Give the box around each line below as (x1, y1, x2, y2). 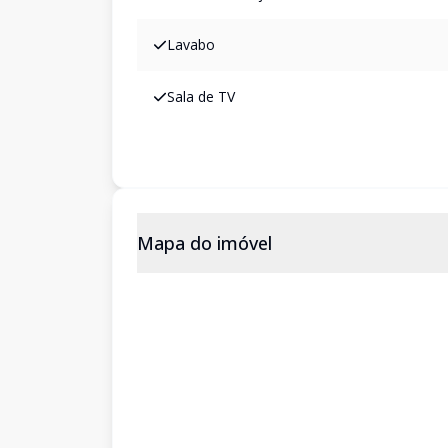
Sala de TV (167, 87, 235, 106)
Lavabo (167, 35, 215, 54)
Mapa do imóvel (137, 231, 272, 255)
